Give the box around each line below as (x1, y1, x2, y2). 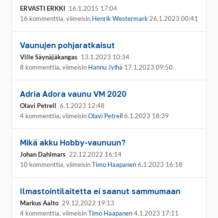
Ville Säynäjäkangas (20, 53, 77, 61)
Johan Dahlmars (20, 150, 66, 158)
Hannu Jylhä (88, 63, 123, 71)
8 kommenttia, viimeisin (20, 63, 88, 71)
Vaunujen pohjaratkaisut (20, 40, 115, 50)
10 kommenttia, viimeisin (20, 161, 92, 168)
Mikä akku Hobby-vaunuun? (20, 138, 126, 147)
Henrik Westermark (92, 15, 148, 22)
